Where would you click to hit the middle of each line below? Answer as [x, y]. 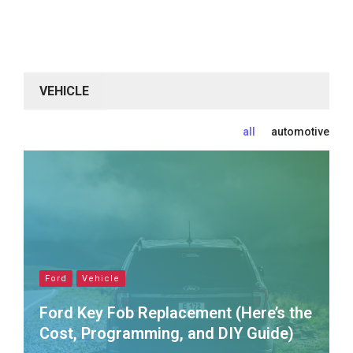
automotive [300, 132]
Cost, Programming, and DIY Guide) [167, 333]
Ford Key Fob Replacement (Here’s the [176, 313]
